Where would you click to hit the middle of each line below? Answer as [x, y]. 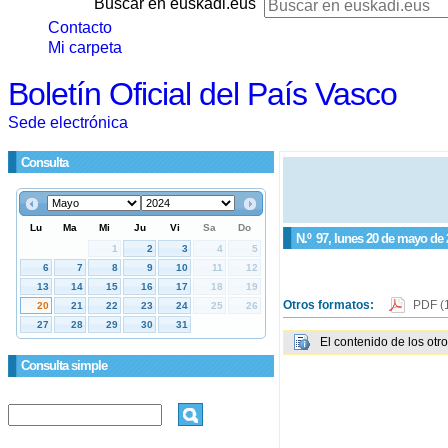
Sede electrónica [68, 122]
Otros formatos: [329, 304]
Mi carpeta [85, 47]
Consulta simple [64, 365]
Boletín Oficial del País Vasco [202, 94]
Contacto [80, 27]
